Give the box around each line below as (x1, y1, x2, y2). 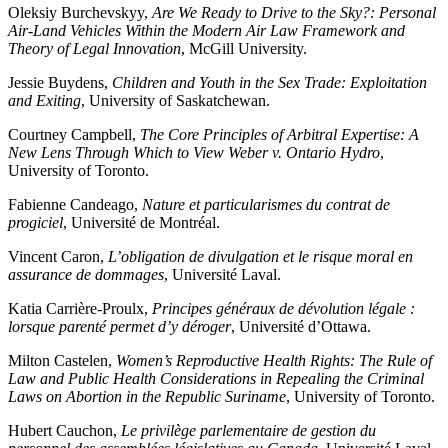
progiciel (8, 214, 63, 232)
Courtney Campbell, (8, 126, 140, 144)
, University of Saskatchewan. (81, 92, 270, 110)
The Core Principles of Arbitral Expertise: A (140, 126, 419, 144)
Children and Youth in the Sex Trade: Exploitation (112, 74, 427, 92)
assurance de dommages (8, 266, 164, 284)
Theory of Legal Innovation (8, 40, 181, 58)
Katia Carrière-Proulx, (8, 300, 152, 318)
